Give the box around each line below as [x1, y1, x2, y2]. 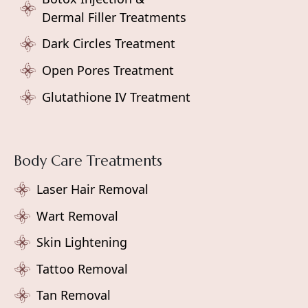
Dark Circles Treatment [42, 35, 175, 52]
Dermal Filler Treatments [42, 9, 186, 26]
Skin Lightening [36, 234, 127, 251]
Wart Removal [36, 207, 118, 224]
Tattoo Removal [36, 260, 128, 277]
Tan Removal [36, 287, 111, 304]
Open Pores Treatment [42, 61, 174, 78]
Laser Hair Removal [36, 181, 148, 198]
